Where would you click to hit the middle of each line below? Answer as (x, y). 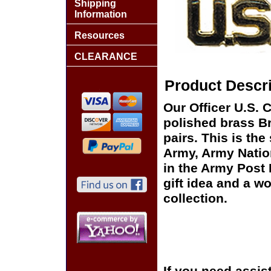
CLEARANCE (106, 57)
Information (101, 14)
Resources (100, 35)
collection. (195, 198)
